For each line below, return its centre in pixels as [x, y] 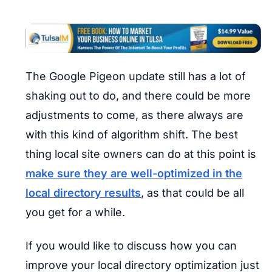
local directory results [83, 192]
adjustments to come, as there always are [134, 115]
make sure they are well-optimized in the [134, 173]
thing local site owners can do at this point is [141, 154]
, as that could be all [192, 192]
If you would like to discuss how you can [131, 245]
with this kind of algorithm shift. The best [132, 134]
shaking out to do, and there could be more [138, 95]
